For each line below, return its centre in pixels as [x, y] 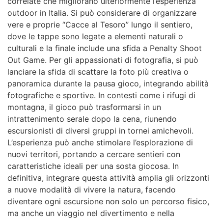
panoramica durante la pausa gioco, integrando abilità [108, 84]
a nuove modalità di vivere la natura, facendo [92, 190]
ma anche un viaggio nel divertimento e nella [91, 213]
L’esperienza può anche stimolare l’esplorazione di [100, 143]
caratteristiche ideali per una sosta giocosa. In [93, 166]
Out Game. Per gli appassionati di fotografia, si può [103, 60]
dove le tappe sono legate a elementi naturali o [95, 37]
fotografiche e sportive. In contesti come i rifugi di [101, 96]
